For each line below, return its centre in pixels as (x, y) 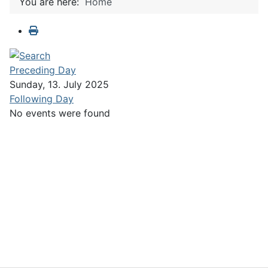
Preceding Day (43, 70)
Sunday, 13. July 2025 (59, 84)
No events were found (60, 113)
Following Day (42, 98)
